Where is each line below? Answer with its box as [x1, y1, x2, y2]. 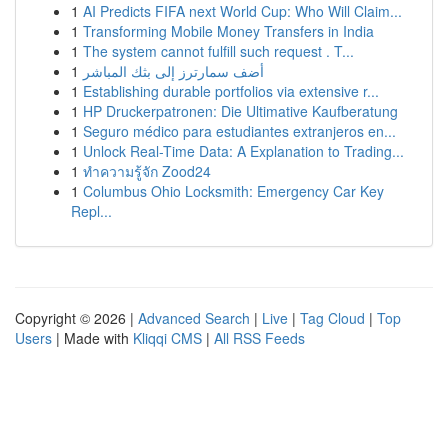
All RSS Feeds [214, 328, 305, 348]
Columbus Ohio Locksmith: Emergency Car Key [83, 181, 384, 201]
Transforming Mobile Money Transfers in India [83, 21, 374, 41]
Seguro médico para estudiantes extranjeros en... [83, 121, 396, 141]
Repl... [71, 201, 112, 221]
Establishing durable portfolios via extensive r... [83, 81, 379, 101]
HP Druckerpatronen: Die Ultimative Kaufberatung [83, 101, 398, 121]
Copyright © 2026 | [15, 308, 138, 328]
